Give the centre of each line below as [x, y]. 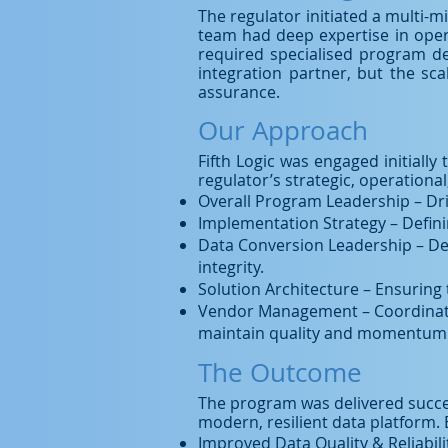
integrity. [231, 267]
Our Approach [283, 130]
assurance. [239, 92]
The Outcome [280, 372]
